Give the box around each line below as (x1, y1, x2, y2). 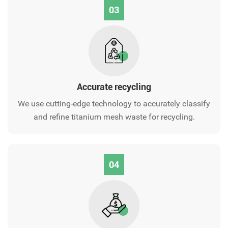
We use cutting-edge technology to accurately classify (18, 99, 210, 109)
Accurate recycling (77, 81, 151, 93)
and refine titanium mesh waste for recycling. (33, 112, 195, 122)
